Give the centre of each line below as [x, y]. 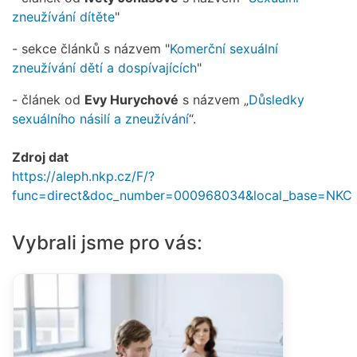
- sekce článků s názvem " [91, 49]
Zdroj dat [40, 157]
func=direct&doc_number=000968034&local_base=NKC [182, 196]
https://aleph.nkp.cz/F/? [83, 177]
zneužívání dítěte [63, 17]
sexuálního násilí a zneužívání [100, 119]
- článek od [48, 100]
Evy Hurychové [131, 100]
